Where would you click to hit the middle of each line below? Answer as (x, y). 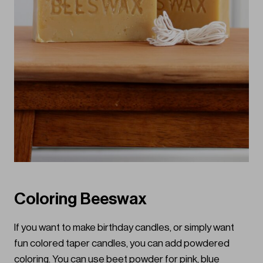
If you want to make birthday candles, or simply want (124, 228)
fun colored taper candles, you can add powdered (122, 244)
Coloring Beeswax (80, 199)
